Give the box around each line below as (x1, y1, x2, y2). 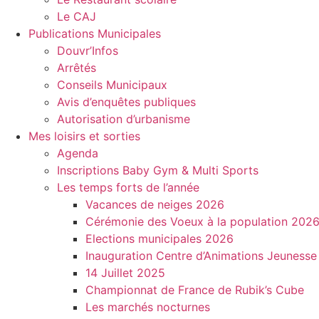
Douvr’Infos (57, 43, 118, 58)
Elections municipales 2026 (85, 231, 234, 246)
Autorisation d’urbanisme (57, 112, 190, 127)
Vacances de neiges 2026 (85, 197, 224, 212)
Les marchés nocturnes (85, 300, 210, 315)
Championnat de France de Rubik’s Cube (85, 283, 304, 298)
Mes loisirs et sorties (28, 129, 140, 144)
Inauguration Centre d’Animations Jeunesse (85, 249, 317, 263)
